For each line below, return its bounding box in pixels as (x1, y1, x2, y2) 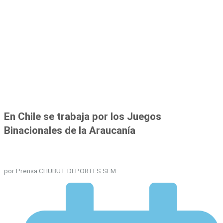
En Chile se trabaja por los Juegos (4, 110, 161, 122)
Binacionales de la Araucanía (4, 124, 135, 136)
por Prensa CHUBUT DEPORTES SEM (4, 166, 116, 175)
